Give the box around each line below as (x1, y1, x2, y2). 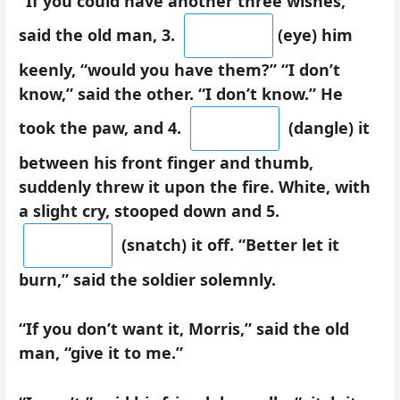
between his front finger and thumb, (19, 151, 314, 173)
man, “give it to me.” (19, 342, 184, 364)
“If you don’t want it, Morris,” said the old (19, 318, 350, 340)
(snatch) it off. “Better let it (117, 233, 340, 255)
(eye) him (278, 23, 354, 46)
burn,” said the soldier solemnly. (19, 268, 277, 290)
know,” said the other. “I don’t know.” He (19, 82, 344, 104)
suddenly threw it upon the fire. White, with (19, 175, 371, 197)
